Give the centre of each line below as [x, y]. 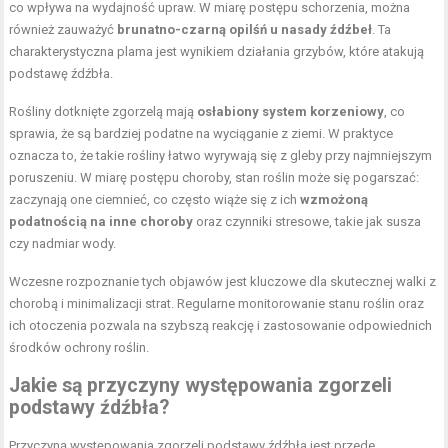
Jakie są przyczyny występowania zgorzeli [201, 386]
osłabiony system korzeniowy [291, 112]
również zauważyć [63, 30]
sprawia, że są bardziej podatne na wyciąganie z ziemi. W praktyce [201, 134]
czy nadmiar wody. [63, 244]
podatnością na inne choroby [101, 222]
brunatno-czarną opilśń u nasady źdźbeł [245, 30]
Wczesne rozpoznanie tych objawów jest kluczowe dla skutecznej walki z [223, 282]
